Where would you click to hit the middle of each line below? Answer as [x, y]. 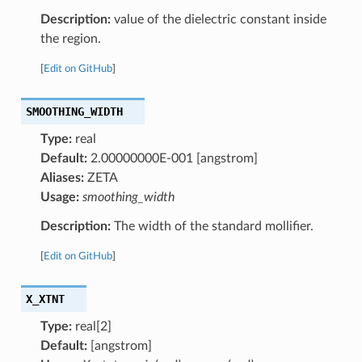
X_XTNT [45, 299]
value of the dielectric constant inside [218, 19]
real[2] [91, 326]
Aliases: [62, 177]
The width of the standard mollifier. [212, 226]
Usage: [59, 197]
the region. [70, 38]
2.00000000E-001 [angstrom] [172, 158]
